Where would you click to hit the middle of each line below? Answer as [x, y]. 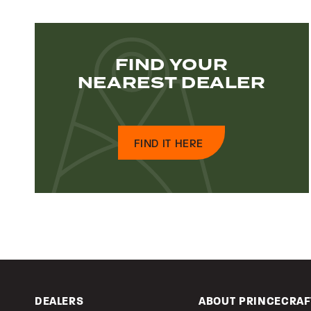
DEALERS [59, 301]
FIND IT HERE [169, 144]
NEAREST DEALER [171, 83]
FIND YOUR [172, 65]
